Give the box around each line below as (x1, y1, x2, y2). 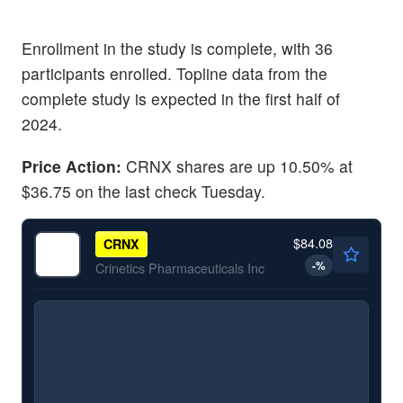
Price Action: (22, 155, 126, 178)
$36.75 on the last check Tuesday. (22, 180, 265, 203)
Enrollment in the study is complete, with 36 (22, 36, 333, 59)
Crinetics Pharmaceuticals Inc (94, 257, 264, 277)
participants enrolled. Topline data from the (22, 61, 327, 85)
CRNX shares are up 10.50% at (126, 155, 353, 178)
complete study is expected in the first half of (22, 86, 340, 110)
